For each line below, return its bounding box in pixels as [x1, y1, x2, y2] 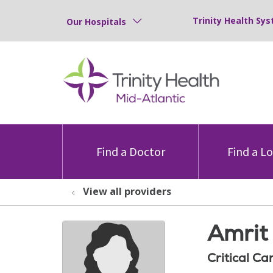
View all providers [83, 185, 171, 198]
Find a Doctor [96, 144, 165, 159]
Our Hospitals [66, 15, 126, 27]
